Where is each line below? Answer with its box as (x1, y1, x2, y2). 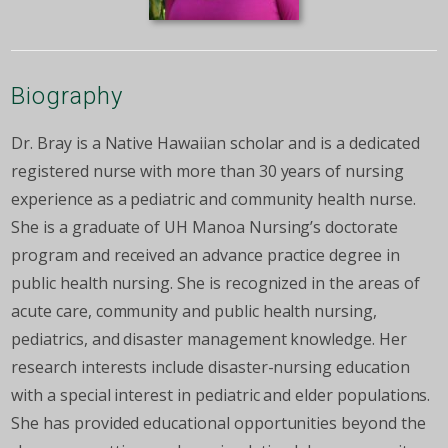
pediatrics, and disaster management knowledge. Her (11, 328, 407, 351)
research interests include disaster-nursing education (11, 356, 410, 379)
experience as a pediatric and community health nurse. (11, 188, 416, 211)
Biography (11, 82, 124, 111)
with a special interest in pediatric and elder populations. (11, 384, 431, 407)
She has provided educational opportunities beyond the (11, 412, 426, 435)
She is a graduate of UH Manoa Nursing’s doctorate (11, 216, 398, 239)
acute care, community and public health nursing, (11, 300, 377, 323)
